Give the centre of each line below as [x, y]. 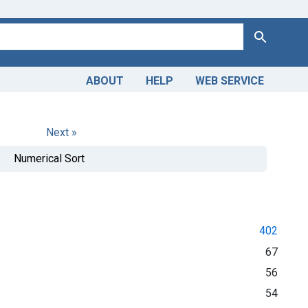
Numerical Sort [49, 158]
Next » [62, 132]
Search [268, 36]
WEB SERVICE [230, 80]
